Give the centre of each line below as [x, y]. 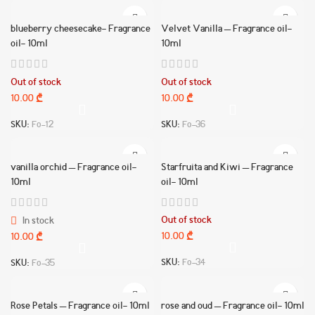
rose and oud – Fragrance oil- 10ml [233, 307]
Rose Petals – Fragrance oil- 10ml [80, 307]
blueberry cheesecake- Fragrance [81, 30]
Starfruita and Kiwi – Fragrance [227, 168]
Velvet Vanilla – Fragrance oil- [226, 30]
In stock [37, 222]
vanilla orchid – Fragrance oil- [73, 168]
